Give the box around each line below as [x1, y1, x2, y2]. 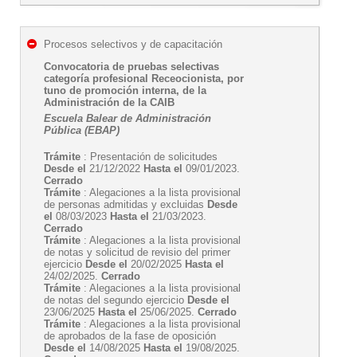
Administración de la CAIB [44, 96, 175, 108]
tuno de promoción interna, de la [44, 84, 206, 96]
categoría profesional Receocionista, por [44, 73, 244, 84]
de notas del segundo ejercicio [44, 294, 187, 306]
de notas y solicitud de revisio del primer [44, 246, 230, 258]
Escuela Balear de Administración [44, 112, 211, 124]
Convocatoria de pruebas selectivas [44, 61, 219, 73]
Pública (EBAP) [44, 124, 120, 136]
